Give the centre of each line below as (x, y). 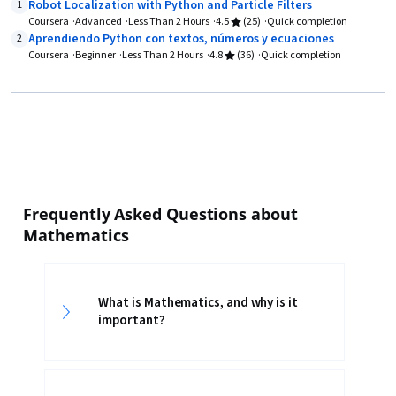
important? (132, 320)
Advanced (99, 22)
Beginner (95, 55)
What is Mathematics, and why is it (198, 303)
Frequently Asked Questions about (160, 214)
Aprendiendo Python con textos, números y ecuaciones (181, 39)
